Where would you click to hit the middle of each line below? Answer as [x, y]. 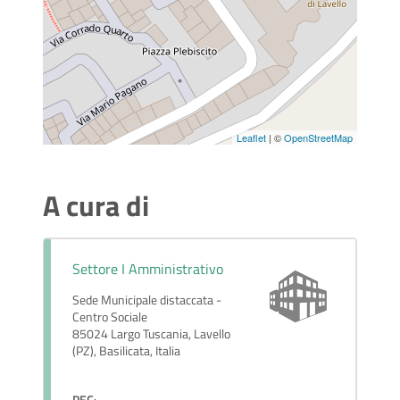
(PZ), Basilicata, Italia [126, 351]
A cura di [96, 206]
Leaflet [251, 138]
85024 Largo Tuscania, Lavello [151, 334]
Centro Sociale [110, 317]
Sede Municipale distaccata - [147, 300]
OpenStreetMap [318, 138]
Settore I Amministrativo [148, 269]
